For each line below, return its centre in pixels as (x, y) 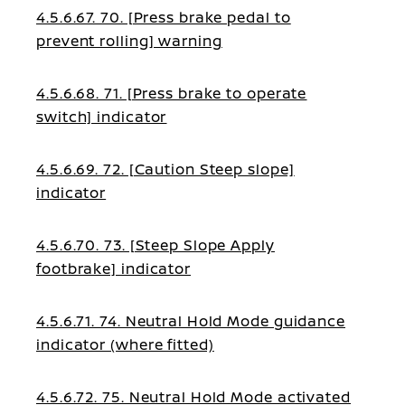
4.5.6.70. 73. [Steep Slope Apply (155, 245)
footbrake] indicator (113, 268)
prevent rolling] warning (129, 41)
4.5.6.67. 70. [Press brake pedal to (164, 17)
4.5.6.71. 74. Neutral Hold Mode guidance (191, 321)
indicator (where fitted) (125, 344)
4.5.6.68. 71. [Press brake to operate (172, 93)
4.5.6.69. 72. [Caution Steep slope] (165, 169)
